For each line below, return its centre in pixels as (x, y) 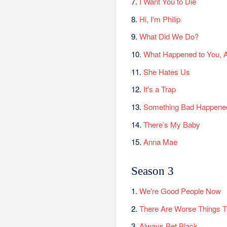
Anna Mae (161, 142)
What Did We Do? (169, 36)
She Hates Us (167, 71)
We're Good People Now (180, 191)
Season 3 (153, 171)
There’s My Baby (172, 124)
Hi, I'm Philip (160, 19)
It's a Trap (160, 89)
